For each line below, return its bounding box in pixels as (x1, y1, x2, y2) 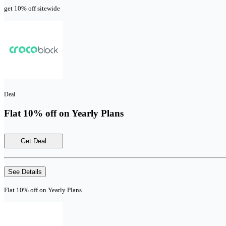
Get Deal (21, 137, 46, 145)
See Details (8, 167, 42, 176)
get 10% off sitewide (4, 5, 60, 13)
